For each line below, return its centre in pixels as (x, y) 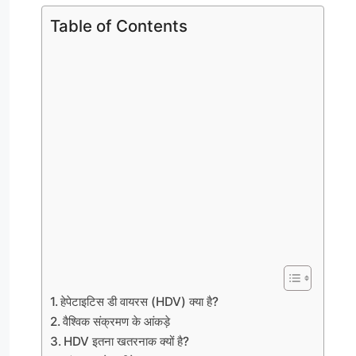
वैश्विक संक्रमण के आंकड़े (117, 321)
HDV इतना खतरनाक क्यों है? (127, 341)
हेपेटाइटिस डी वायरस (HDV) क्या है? (140, 301)
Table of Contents (119, 25)
